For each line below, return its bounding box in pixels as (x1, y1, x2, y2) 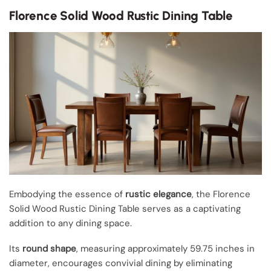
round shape (22, 242, 76, 255)
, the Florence (192, 188, 250, 200)
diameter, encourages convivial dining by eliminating (9, 256, 232, 269)
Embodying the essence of (9, 188, 125, 200)
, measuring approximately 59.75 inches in (76, 242, 255, 255)
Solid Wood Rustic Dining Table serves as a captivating (9, 202, 241, 215)
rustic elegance (125, 188, 192, 200)
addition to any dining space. (9, 217, 132, 229)
